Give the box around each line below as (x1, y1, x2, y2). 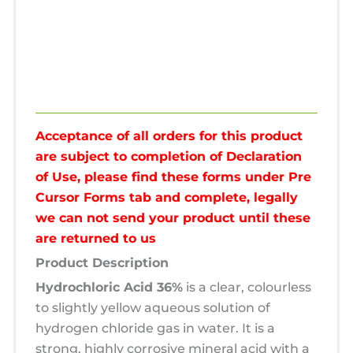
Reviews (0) (35, 87, 113, 103)
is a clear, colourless (183, 279, 311, 295)
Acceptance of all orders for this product (35, 128, 303, 143)
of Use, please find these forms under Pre (35, 169, 311, 184)
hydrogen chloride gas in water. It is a (35, 320, 275, 336)
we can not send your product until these (35, 210, 310, 225)
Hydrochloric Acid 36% (35, 279, 183, 295)
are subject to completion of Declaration (35, 148, 302, 164)
